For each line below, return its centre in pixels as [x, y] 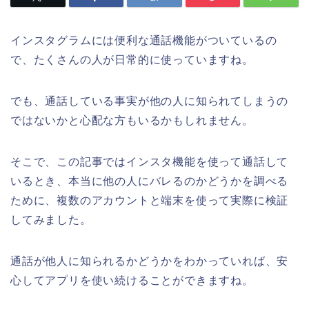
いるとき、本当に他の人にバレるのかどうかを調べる [150, 181]
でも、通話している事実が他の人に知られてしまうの [150, 101]
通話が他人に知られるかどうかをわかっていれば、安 [150, 261]
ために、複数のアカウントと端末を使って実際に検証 [150, 201]
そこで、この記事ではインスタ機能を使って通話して [150, 162]
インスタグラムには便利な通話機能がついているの [144, 41]
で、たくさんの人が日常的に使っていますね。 [132, 60]
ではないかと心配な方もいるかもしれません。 [132, 121]
